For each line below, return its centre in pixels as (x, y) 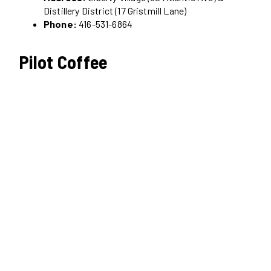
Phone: (60, 24)
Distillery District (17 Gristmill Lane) (115, 11)
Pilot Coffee (64, 62)
